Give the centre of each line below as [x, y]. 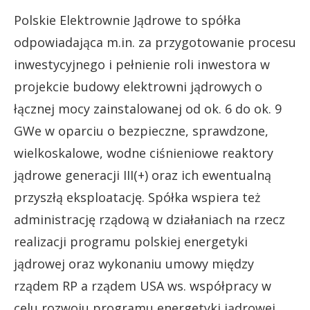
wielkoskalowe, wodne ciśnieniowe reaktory [144, 153]
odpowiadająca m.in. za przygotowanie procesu [155, 42]
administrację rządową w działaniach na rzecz [149, 219]
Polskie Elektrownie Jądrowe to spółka [127, 20]
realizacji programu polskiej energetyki [131, 241]
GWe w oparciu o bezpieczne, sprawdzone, [141, 130]
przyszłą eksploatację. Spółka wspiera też [137, 197]
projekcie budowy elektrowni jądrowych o [138, 86]
